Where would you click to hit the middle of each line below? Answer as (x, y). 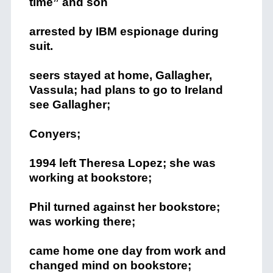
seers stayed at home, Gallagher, (120, 75)
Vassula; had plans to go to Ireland (126, 90)
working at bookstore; (90, 178)
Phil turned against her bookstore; (124, 207)
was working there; (82, 222)
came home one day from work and (127, 251)
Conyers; (55, 134)
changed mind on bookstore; (110, 265)
